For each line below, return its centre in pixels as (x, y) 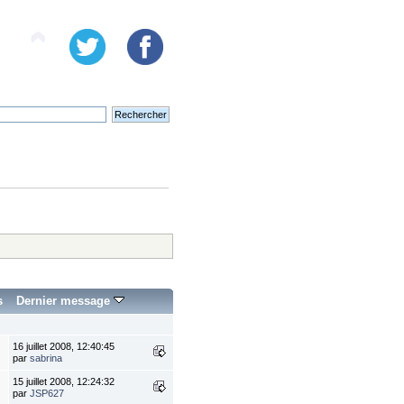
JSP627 (47, 394)
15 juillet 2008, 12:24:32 (64, 382)
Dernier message (65, 301)
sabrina (46, 358)
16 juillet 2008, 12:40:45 (64, 347)
